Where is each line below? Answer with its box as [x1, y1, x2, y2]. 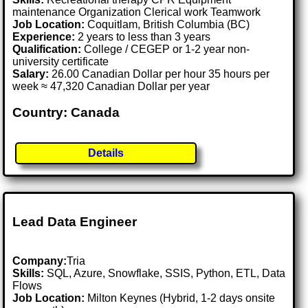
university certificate [12, 55, 109, 67]
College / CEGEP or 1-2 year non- [81, 43, 250, 55]
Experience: [12, 30, 76, 43]
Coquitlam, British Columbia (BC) [87, 18, 250, 30]
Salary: [12, 67, 49, 80]
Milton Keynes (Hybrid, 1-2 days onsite [87, 291, 276, 304]
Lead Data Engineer [12, 214, 137, 230]
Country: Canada [12, 105, 120, 120]
